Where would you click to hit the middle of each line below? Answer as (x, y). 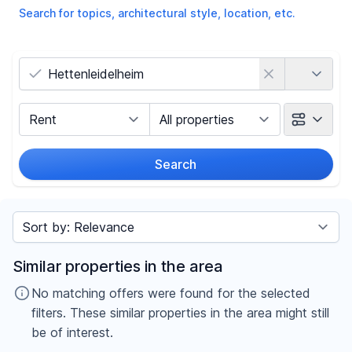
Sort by (31, 218)
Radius (51, 201)
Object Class (184, 110)
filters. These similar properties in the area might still (180, 313)
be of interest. (72, 332)
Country (305, 65)
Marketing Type (62, 110)
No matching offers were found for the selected (171, 293)
